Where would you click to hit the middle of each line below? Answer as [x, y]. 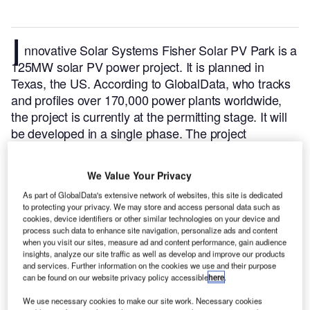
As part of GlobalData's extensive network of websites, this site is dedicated [153, 195]
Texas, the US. [53, 83]
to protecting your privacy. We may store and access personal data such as [152, 207]
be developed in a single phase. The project [129, 133]
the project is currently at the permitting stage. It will [149, 117]
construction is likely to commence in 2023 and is [143, 150]
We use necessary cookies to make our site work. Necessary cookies [143, 301]
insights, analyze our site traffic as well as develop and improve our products [154, 254]
